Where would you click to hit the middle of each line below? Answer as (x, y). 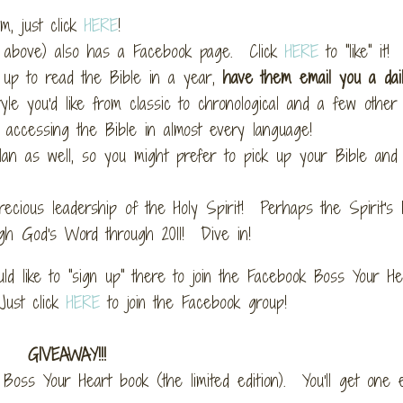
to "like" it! (354, 51)
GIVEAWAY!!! (67, 354)
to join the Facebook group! (193, 302)
